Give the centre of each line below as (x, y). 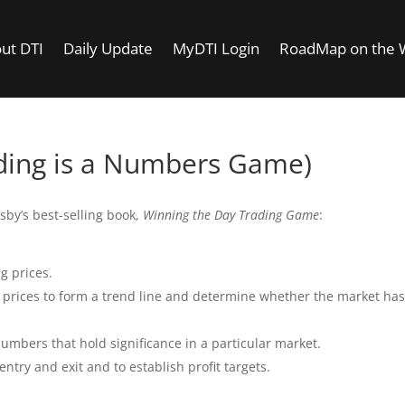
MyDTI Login (216, 48)
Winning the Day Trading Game (231, 214)
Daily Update (108, 48)
